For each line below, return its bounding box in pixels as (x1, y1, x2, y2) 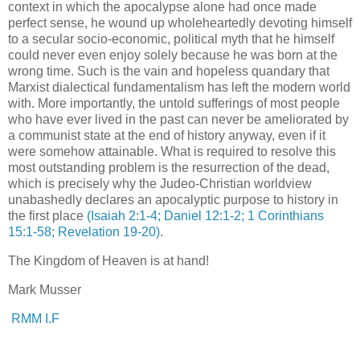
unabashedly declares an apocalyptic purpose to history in (8, 193, 338, 207)
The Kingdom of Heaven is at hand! (8, 254, 209, 268)
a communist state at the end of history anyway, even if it (8, 129, 325, 143)
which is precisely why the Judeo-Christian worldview (8, 177, 312, 191)
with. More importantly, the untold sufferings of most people (8, 96, 340, 111)
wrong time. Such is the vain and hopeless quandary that (8, 64, 329, 79)
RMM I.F (11, 311, 59, 325)
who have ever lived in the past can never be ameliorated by (8, 112, 349, 127)
